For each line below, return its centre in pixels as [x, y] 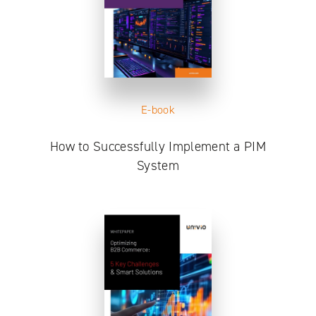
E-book [158, 109]
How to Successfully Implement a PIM [158, 146]
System [158, 165]
